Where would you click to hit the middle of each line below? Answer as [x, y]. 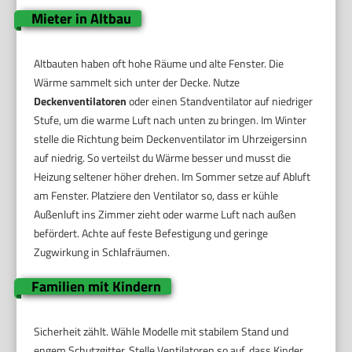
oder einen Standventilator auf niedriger [220, 101]
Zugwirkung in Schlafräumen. [102, 251]
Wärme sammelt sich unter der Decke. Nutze [137, 82]
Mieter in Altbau [81, 18]
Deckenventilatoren [81, 101]
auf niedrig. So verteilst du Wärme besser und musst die [163, 157]
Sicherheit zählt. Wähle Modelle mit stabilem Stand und [161, 331]
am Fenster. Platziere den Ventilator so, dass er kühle [156, 195]
